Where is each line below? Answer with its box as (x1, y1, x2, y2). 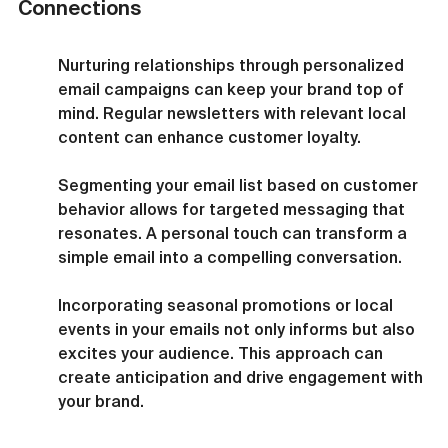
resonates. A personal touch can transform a (58, 223, 411, 242)
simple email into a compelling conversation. (58, 247, 402, 266)
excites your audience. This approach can (58, 343, 387, 362)
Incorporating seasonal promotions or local (58, 295, 397, 314)
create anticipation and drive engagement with (58, 367, 427, 386)
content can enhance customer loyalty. (58, 127, 361, 146)
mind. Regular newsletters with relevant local (58, 103, 410, 122)
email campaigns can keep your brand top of (58, 79, 408, 98)
